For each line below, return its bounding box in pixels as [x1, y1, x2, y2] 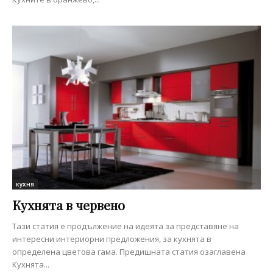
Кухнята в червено [12, 196, 125, 214]
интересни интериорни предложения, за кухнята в [12, 233, 211, 245]
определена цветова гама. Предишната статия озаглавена [12, 246, 246, 258]
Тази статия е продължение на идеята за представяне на [12, 221, 239, 232]
